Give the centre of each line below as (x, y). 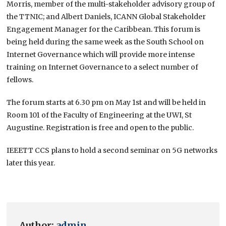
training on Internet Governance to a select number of (103, 67)
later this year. (31, 163)
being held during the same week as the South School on (105, 42)
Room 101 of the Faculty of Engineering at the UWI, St (99, 115)
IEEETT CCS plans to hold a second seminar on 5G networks (112, 150)
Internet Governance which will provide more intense (101, 54)
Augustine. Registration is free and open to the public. (100, 127)
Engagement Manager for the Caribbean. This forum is (104, 29)
